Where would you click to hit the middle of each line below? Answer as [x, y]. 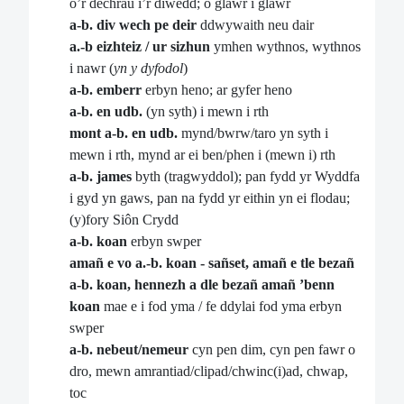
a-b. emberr [106, 90]
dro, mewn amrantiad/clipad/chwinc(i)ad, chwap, [209, 372]
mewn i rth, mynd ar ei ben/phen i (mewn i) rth [202, 155]
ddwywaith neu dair [255, 25]
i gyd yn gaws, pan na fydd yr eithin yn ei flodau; [210, 198]
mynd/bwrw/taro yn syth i [253, 133]
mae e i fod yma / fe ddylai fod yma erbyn [221, 307]
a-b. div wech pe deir [133, 25]
